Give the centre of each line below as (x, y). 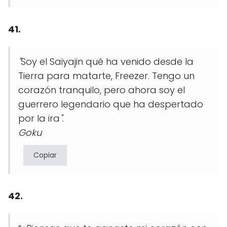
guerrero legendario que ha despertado (111, 104)
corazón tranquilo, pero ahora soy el (102, 90)
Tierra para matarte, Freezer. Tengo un (106, 76)
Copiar (45, 155)
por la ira (39, 119)
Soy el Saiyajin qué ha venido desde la (107, 62)
